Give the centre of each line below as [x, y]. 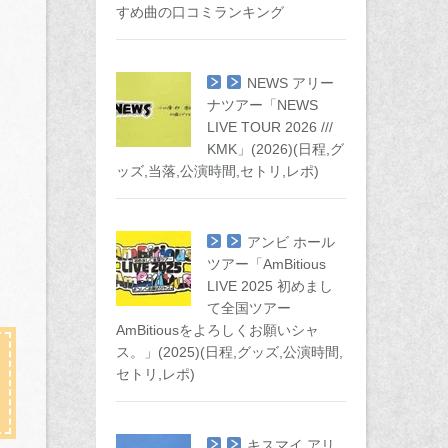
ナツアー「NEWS [262, 105]
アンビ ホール [291, 242]
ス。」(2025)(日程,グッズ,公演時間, [229, 352]
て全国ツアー [249, 308]
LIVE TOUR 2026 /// [270, 127]
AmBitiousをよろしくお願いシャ [217, 330]
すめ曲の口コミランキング [200, 12]
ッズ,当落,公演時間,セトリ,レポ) [217, 171]
